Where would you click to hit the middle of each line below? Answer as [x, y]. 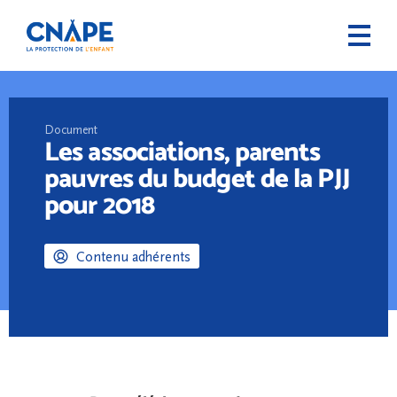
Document [71, 130]
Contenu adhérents [133, 257]
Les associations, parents [183, 151]
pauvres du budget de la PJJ [197, 177]
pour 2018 [99, 204]
